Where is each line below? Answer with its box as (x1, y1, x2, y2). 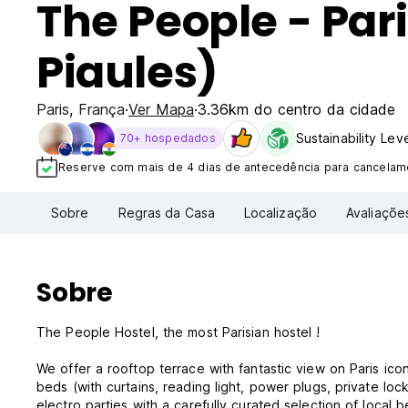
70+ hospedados (120, 131, 216, 145)
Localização (243, 205, 317, 221)
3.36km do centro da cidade (198, 100, 395, 118)
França (78, 100, 125, 118)
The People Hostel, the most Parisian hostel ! (36, 324, 321, 341)
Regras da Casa (117, 205, 215, 221)
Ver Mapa (128, 100, 194, 118)
